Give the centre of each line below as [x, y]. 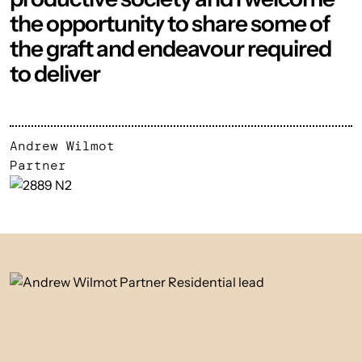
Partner [38, 165]
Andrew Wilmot [62, 146]
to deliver [55, 74]
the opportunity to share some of [170, 23]
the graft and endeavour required [170, 48]
